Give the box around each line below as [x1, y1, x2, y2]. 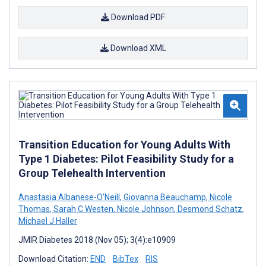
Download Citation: [18, 254, 90, 264]
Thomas [18, 204, 50, 214]
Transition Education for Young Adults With [18, 138, 230, 151]
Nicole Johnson [115, 204, 174, 214]
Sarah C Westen [52, 204, 113, 214]
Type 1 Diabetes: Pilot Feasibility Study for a [18, 152, 234, 165]
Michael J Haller [18, 216, 77, 226]
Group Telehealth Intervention [18, 166, 166, 179]
